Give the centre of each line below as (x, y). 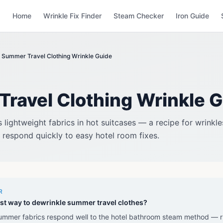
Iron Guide (192, 16)
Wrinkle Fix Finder (72, 16)
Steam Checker (139, 16)
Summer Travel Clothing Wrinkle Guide (57, 56)
